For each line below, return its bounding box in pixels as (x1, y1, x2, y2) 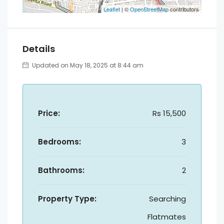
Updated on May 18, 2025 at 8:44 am (30, 61, 143, 69)
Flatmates (147, 211, 186, 222)
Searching (149, 193, 186, 204)
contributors (168, 5, 199, 13)
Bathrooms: (38, 165, 84, 175)
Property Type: (38, 193, 96, 204)
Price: (38, 108, 60, 118)
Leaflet (103, 5, 120, 13)
